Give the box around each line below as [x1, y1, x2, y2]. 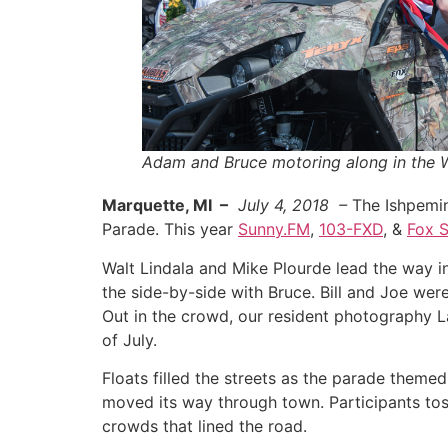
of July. [102, 329, 157, 350]
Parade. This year [102, 219, 238, 240]
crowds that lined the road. [102, 416, 307, 437]
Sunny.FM [238, 219, 310, 240]
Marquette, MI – [102, 195, 228, 216]
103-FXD [319, 219, 383, 240]
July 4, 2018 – [238, 195, 347, 216]
